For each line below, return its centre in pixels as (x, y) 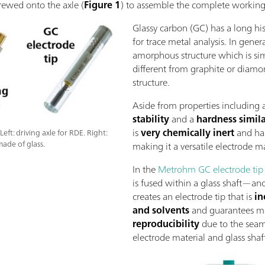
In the (145, 169)
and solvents (161, 210)
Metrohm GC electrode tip (211, 169)
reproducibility (166, 224)
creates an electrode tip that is (193, 197)
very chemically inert (188, 133)
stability (151, 119)
